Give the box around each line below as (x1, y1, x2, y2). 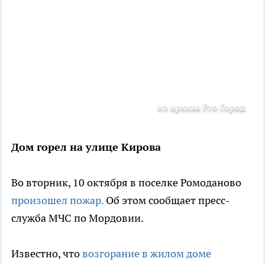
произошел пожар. (11, 193, 104, 207)
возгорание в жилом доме (82, 246, 211, 260)
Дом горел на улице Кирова (11, 140, 161, 154)
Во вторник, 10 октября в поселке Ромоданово (11, 175, 241, 189)
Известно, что (11, 246, 82, 260)
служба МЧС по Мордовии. (11, 211, 146, 225)
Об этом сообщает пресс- (104, 193, 230, 207)
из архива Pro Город (157, 100, 245, 112)
